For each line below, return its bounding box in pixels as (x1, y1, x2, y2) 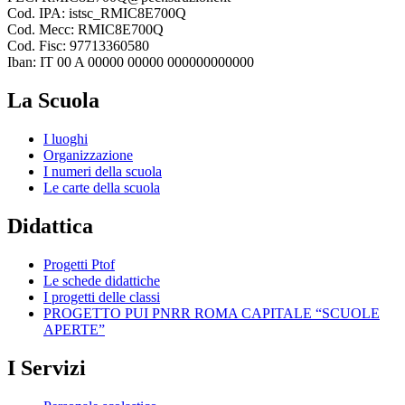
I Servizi (7, 355, 86, 380)
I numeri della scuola (43, 163, 162, 179)
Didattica (7, 213, 93, 238)
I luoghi (43, 130, 88, 146)
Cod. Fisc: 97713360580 (7, 38, 149, 54)
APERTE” (43, 321, 105, 337)
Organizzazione (43, 146, 133, 163)
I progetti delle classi (43, 288, 160, 305)
